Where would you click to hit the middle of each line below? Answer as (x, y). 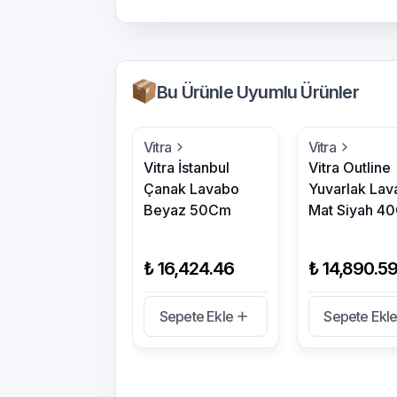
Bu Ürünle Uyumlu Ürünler (258, 92)
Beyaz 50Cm (187, 210)
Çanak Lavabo (191, 189)
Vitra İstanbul (187, 167)
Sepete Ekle (196, 316)
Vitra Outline (349, 167)
